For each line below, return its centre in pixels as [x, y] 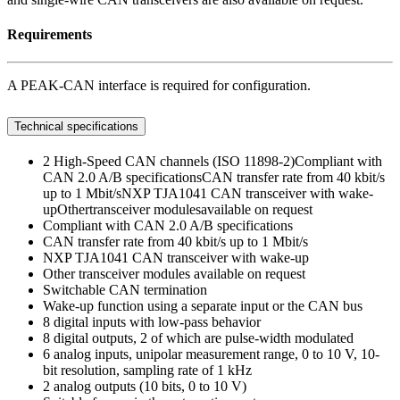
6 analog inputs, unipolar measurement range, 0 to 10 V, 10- [211, 354]
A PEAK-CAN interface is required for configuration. [159, 86]
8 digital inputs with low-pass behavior [152, 321]
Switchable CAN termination [125, 289]
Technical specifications [76, 126]
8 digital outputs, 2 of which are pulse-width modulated [198, 337]
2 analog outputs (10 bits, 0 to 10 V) [145, 386]
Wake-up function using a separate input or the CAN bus [203, 305]
